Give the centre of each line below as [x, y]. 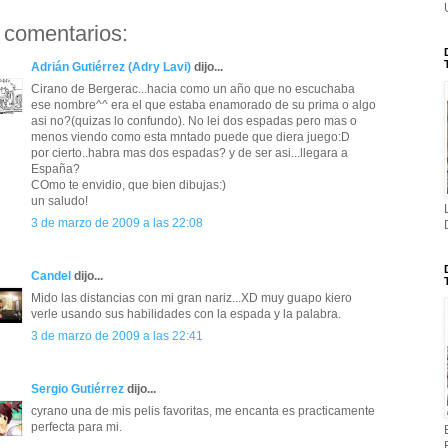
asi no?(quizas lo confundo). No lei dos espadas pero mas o [194, 121]
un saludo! [59, 201]
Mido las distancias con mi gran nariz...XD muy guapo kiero [191, 298]
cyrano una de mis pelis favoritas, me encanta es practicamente [203, 411]
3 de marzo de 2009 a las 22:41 [117, 336]
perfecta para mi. [76, 427]
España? [55, 169]
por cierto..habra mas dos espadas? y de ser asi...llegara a [189, 153]
